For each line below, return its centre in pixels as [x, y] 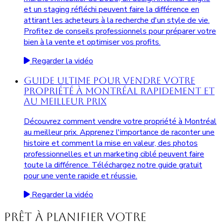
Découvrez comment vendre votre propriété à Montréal [120, 122]
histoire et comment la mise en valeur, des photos [111, 143]
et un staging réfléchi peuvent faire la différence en [111, 9]
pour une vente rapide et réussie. [81, 176]
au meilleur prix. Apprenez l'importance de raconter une [119, 133]
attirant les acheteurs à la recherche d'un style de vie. [117, 20]
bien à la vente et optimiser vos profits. [92, 42]
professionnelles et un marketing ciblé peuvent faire [114, 154]
